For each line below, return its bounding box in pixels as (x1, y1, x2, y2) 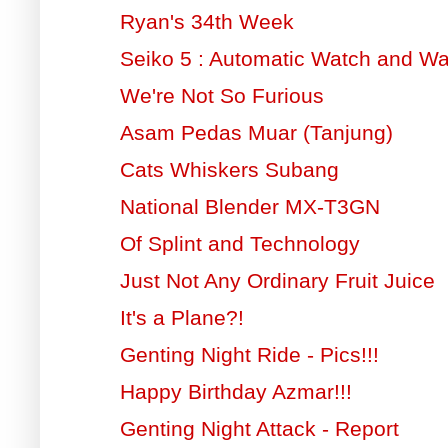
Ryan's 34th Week (119, 9, 294, 33)
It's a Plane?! (119, 305, 244, 329)
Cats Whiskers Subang (119, 157, 339, 181)
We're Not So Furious (119, 83, 324, 107)
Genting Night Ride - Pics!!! (119, 342, 379, 366)
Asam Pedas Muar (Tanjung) (119, 120, 393, 144)
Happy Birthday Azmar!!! (119, 379, 352, 403)
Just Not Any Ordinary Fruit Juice (119, 268, 435, 292)
